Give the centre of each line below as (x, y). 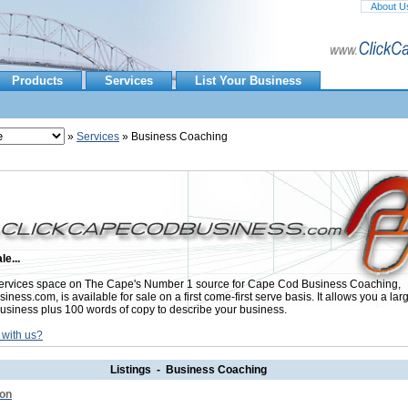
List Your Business (248, 81)
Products (37, 81)
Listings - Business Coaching (188, 370)
